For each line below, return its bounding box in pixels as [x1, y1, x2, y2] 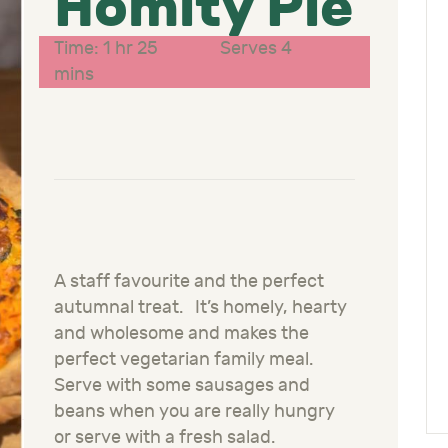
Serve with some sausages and [54, 375, 310, 397]
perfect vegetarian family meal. [54, 349, 313, 371]
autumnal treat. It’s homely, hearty [54, 297, 347, 319]
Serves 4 [219, 38, 292, 60]
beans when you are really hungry [54, 401, 335, 423]
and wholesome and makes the [54, 323, 309, 345]
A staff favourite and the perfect [54, 271, 324, 293]
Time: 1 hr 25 [54, 38, 159, 60]
